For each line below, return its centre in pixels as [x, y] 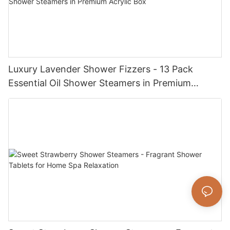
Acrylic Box [33, 97]
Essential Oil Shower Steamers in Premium [100, 83]
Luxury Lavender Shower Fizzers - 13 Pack [101, 69]
